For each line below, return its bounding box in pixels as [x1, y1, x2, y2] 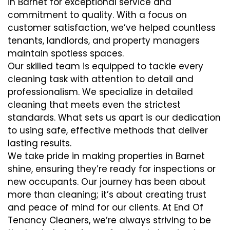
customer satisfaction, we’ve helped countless [8, 21, 216, 34]
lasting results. [8, 137, 71, 149]
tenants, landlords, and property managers [8, 34, 200, 47]
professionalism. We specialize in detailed [8, 85, 193, 98]
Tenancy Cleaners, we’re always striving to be [8, 214, 211, 226]
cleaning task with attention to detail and [8, 72, 194, 85]
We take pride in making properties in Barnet [8, 149, 205, 162]
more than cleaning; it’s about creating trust [8, 188, 206, 201]
